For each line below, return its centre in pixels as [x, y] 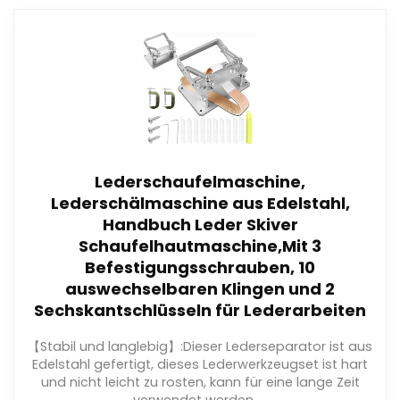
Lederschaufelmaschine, [200, 182]
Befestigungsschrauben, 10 [200, 268]
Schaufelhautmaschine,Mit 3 [200, 246]
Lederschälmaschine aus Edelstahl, [200, 204]
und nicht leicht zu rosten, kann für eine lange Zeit [200, 383]
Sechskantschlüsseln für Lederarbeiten [200, 311]
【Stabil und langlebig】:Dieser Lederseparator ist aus [200, 347]
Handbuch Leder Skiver [200, 225]
